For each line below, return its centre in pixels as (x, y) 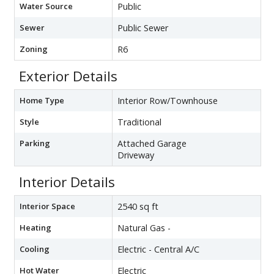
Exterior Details (68, 76)
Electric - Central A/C (158, 249)
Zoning (34, 49)
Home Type (42, 100)
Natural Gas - (144, 228)
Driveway (136, 155)
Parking (35, 143)
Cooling (35, 249)
